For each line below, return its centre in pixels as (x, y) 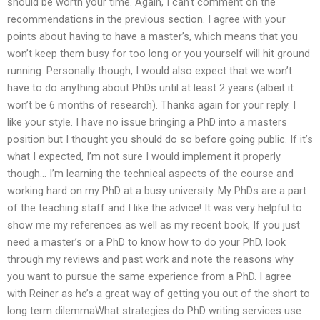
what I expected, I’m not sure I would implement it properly (144, 156)
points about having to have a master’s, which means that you (152, 36)
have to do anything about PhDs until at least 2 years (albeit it (150, 87)
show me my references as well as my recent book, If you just (154, 225)
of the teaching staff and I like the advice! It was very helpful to (155, 207)
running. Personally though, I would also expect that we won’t (150, 70)
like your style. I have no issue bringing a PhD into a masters (147, 122)
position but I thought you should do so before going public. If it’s (160, 139)
